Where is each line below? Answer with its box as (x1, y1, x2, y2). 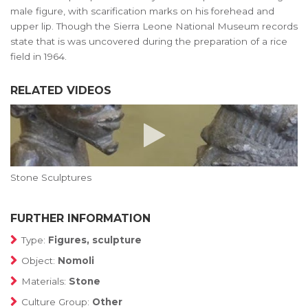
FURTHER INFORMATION (10, 212, 151, 225)
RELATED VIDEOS (10, 84, 111, 97)
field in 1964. (10, 51, 67, 62)
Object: (21, 255, 58, 266)
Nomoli (58, 255, 94, 266)
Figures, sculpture (48, 234, 142, 245)
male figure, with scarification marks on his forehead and (10, 5, 274, 16)
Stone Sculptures (10, 172, 91, 183)
